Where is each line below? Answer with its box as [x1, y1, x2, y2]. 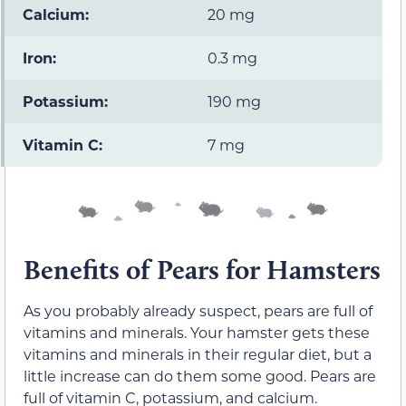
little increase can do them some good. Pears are [24, 366, 376, 386]
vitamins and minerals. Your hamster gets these [24, 323, 370, 343]
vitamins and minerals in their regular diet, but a [24, 344, 372, 364]
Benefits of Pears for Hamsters [24, 253, 381, 287]
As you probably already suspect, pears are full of [24, 301, 372, 321]
